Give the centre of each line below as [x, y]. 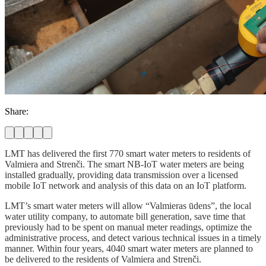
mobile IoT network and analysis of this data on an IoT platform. [126, 185]
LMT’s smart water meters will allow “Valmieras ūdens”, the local [128, 205]
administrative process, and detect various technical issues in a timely [133, 237]
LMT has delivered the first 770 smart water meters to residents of [128, 153]
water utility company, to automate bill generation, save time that [125, 216]
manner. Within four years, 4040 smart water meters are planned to [129, 248]
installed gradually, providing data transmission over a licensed [121, 175]
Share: [17, 111]
